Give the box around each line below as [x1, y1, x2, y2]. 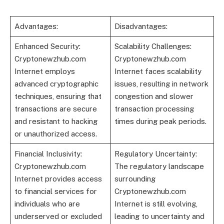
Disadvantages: [114, 21, 167, 30]
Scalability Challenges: [114, 41, 191, 50]
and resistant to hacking [14, 116, 97, 125]
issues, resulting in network [114, 79, 208, 88]
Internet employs [14, 66, 75, 75]
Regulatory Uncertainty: [114, 149, 197, 158]
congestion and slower [114, 91, 193, 100]
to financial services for [14, 186, 97, 195]
